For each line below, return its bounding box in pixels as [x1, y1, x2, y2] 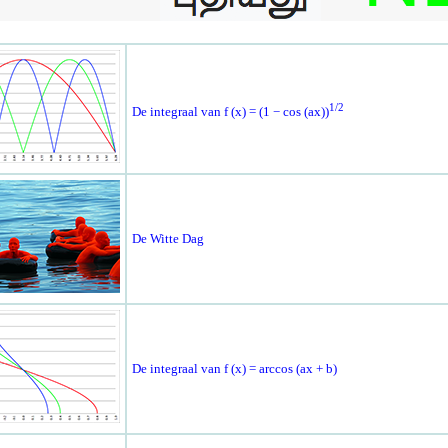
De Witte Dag [131, 231, 204, 247]
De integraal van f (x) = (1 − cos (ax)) [131, 103, 329, 119]
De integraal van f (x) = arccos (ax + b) [131, 361, 337, 377]
